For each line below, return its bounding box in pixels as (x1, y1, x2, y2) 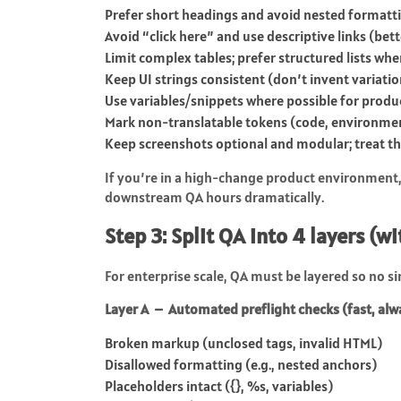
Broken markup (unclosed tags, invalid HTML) (105, 333, 382, 352)
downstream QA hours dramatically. (105, 187, 324, 206)
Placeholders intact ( (105, 376, 230, 395)
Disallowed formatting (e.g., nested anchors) (105, 354, 377, 373)
